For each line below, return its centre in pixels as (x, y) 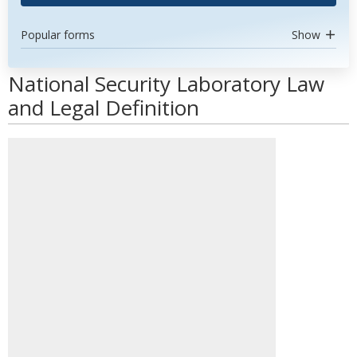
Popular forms (58, 35)
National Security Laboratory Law (166, 84)
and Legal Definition (104, 108)
